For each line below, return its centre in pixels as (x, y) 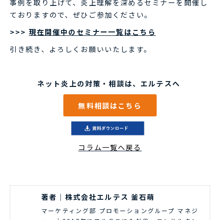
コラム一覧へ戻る (110, 147)
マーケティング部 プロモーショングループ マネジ (120, 211)
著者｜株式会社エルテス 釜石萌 (98, 197)
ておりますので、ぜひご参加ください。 (81, 14)
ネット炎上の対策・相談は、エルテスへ (110, 83)
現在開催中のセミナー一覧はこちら (92, 31)
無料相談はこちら (110, 105)
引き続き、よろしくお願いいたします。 (81, 49)
